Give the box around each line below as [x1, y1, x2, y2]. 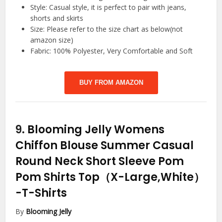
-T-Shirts [15, 185, 67, 201]
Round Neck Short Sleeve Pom [15, 154, 184, 169]
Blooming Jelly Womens [27, 122, 165, 138]
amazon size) [30, 35, 74, 45]
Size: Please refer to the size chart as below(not [30, 24, 183, 34]
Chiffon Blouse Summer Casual [15, 138, 194, 154]
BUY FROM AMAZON [79, 79, 143, 87]
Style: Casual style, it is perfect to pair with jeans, [30, 2, 187, 12]
